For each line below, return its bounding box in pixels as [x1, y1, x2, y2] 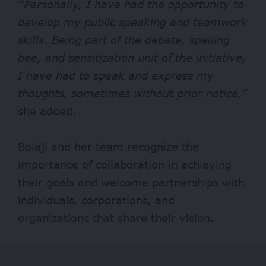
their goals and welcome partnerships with [18, 175, 245, 189]
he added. [23, 104, 77, 118]
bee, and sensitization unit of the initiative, [18, 50, 246, 64]
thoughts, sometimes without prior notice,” [18, 86, 248, 100]
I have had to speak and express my [18, 68, 214, 82]
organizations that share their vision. [18, 211, 214, 224]
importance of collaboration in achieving [18, 157, 232, 171]
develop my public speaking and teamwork [18, 15, 248, 28]
